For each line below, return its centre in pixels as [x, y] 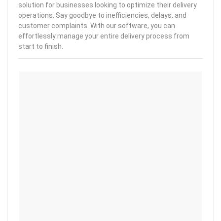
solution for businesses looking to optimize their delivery [108, 5]
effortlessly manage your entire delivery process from [104, 36]
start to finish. [41, 46]
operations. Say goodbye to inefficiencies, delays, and [102, 15]
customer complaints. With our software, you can [97, 26]
